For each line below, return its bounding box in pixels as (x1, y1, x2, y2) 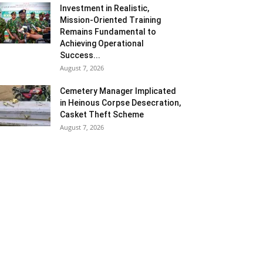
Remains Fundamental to (60, 27, 156, 36)
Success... (60, 50, 100, 60)
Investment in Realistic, (60, 4, 149, 13)
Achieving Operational (60, 39, 144, 48)
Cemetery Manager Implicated (60, 86, 176, 96)
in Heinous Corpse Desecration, (60, 98, 181, 107)
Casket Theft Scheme (60, 110, 144, 119)
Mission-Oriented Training (60, 15, 161, 25)
